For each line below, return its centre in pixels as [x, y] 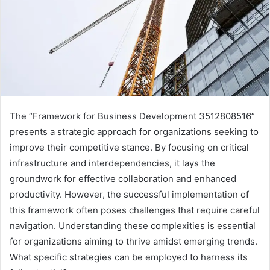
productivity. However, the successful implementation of [129, 195]
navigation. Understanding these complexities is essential [133, 226]
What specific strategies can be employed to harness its [129, 257]
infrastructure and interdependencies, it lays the [112, 163]
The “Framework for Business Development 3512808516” [132, 116]
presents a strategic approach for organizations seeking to [134, 132]
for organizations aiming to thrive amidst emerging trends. [133, 242]
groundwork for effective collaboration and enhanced [123, 179]
